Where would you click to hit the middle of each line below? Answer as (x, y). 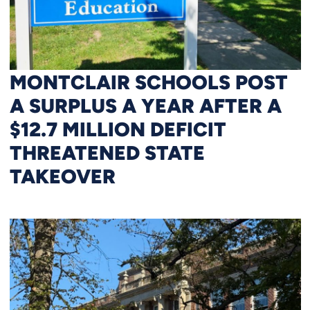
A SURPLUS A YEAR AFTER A (145, 105)
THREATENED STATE (107, 152)
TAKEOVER (62, 175)
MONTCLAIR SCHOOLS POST (148, 81)
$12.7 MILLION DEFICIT (118, 128)
